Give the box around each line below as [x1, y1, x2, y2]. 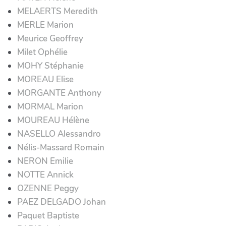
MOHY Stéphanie [17, 60, 84, 72]
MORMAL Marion [17, 100, 83, 112]
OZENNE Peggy [17, 182, 79, 194]
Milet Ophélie [17, 46, 68, 58]
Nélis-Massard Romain [17, 141, 104, 153]
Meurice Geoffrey [17, 32, 83, 44]
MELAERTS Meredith [17, 5, 98, 17]
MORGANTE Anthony [17, 87, 101, 99]
